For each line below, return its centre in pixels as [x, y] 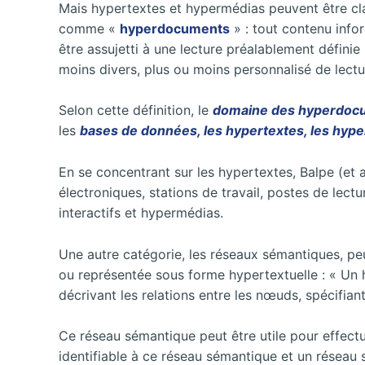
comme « [89, 28]
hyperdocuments [175, 28]
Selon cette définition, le [136, 110]
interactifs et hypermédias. [141, 212]
